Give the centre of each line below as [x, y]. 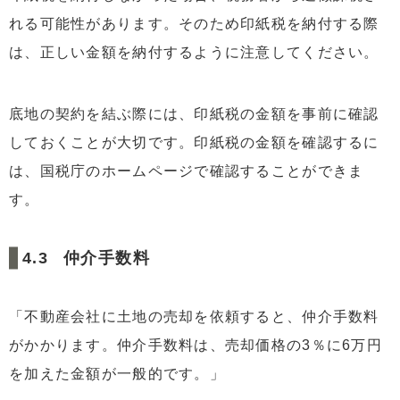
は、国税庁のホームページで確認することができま [187, 171]
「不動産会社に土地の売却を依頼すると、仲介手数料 [194, 316]
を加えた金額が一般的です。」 [117, 373]
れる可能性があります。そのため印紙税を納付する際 [194, 24]
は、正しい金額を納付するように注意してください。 [194, 53]
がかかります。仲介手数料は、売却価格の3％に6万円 [196, 345]
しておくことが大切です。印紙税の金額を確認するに [194, 143]
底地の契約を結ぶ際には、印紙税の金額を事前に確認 [194, 114]
